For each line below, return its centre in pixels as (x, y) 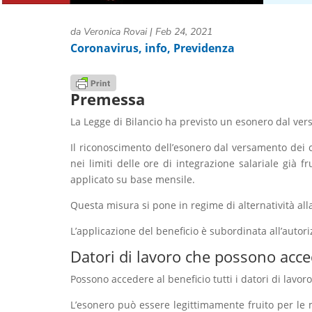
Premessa (107, 99)
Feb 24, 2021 (184, 32)
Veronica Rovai (115, 32)
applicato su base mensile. (132, 180)
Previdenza (204, 48)
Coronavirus (104, 48)
